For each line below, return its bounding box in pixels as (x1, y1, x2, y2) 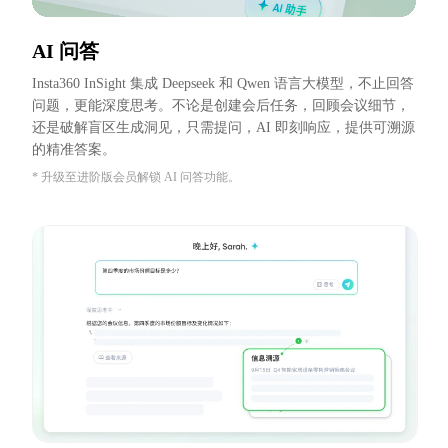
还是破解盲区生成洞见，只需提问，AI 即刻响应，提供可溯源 (32, 120, 415, 136)
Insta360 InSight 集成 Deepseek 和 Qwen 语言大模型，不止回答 (32, 76, 414, 92)
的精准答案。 (32, 142, 116, 158)
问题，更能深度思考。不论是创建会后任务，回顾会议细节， (32, 98, 410, 114)
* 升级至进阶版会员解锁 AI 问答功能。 (32, 170, 240, 185)
